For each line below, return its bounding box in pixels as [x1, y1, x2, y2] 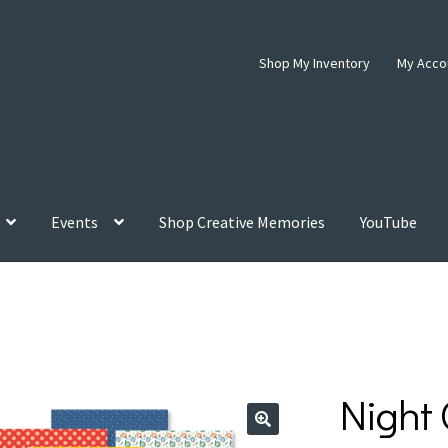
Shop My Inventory [258, 53, 370, 72]
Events [51, 212, 99, 233]
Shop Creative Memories [159, 212, 326, 233]
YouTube [360, 212, 418, 233]
